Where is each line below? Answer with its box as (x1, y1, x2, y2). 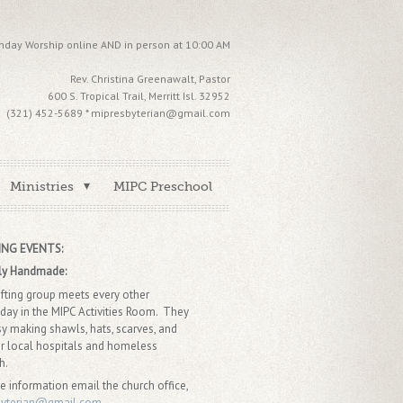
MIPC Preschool (113, 179, 212, 193)
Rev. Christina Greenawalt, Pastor (70, 72, 230, 85)
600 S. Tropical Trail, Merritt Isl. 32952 (48, 89, 230, 103)
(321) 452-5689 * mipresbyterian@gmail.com (6, 106, 230, 120)
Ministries (10, 179, 74, 193)
